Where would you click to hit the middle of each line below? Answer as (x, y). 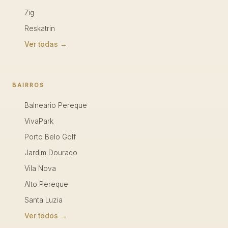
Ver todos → (46, 216)
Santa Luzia (44, 200)
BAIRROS (28, 85)
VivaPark (39, 121)
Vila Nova (40, 168)
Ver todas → (46, 44)
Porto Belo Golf (50, 137)
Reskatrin (40, 28)
